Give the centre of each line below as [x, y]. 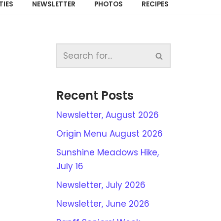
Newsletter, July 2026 [101, 185]
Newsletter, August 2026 [107, 115]
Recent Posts [95, 95]
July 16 [70, 166]
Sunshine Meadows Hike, [107, 152]
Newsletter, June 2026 [103, 204]
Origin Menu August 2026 [109, 134]
